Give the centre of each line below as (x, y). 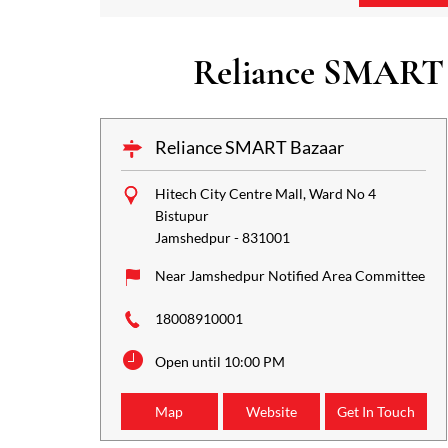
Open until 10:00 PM (219, 361)
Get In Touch (376, 411)
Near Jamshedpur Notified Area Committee (289, 275)
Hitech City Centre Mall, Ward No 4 (265, 193)
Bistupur (181, 215)
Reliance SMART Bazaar (249, 146)
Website (271, 411)
